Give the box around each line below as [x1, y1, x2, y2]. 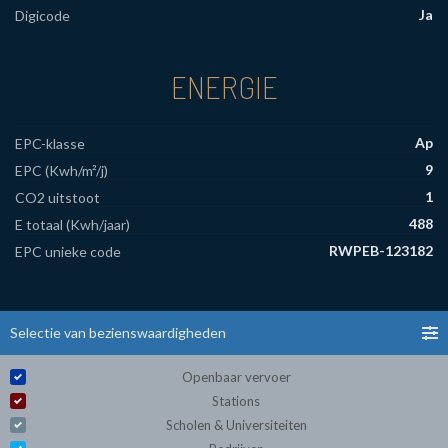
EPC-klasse [15, 135, 85, 153]
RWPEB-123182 [329, 242, 433, 260]
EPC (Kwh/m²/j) [15, 162, 108, 180]
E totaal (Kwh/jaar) [15, 216, 130, 234]
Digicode [15, 7, 70, 25]
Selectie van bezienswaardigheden [10, 324, 226, 342]
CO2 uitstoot [15, 189, 100, 207]
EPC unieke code [15, 243, 121, 261]
